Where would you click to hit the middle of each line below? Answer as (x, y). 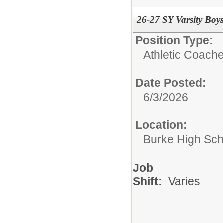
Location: (161, 125)
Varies (184, 181)
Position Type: (174, 41)
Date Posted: (171, 83)
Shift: (151, 181)
